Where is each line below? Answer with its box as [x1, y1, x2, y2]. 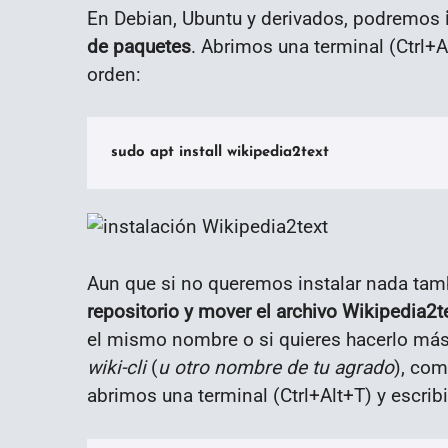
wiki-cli [87, 356, 146, 380]
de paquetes [87, 34, 191, 58]
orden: [87, 62, 141, 86]
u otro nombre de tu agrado [158, 356, 394, 380]
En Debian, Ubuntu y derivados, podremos [87, 6, 445, 30]
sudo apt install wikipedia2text [111, 145, 329, 161]
